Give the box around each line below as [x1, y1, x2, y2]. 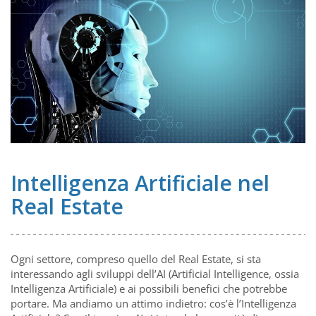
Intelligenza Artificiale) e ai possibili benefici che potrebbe [11, 281, 287, 296]
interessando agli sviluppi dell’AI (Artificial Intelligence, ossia [11, 267, 299, 281]
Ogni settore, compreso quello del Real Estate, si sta [11, 252, 261, 266]
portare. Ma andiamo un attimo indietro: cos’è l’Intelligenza [11, 296, 296, 310]
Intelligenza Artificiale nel [11, 169, 269, 197]
